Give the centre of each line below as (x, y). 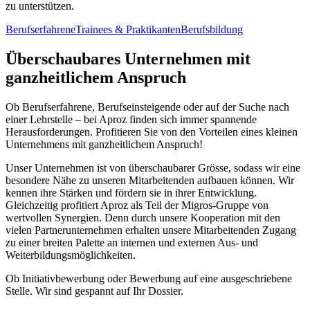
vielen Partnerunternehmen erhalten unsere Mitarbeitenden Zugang (151, 230)
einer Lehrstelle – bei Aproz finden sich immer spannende (131, 119)
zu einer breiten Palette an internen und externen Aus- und (132, 242)
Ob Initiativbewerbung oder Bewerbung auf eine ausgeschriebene (149, 278)
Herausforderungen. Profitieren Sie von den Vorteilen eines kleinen (152, 131)
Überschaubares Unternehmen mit (128, 58)
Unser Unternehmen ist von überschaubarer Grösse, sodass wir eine (153, 167)
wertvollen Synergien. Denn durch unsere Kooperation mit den (143, 217)
